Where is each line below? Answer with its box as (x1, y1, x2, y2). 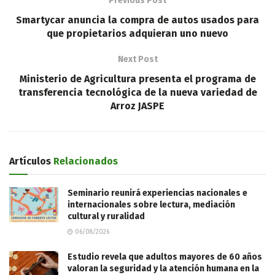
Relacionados (51, 155, 118, 167)
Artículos (9, 155, 51, 167)
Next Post (117, 53, 158, 64)
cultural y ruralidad (68, 211, 145, 222)
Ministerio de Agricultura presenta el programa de (19, 72, 256, 85)
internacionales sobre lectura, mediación (68, 199, 235, 210)
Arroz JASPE (110, 99, 165, 112)
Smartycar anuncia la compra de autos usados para (16, 14, 259, 26)
